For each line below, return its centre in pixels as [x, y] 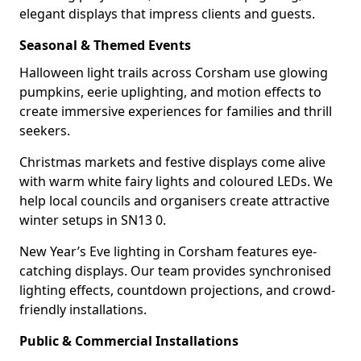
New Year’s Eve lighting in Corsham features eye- [168, 251]
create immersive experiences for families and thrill [176, 111]
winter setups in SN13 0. [93, 220]
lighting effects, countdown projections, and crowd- [177, 290]
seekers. [45, 131]
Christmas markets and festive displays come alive [172, 162]
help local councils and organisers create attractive [174, 201]
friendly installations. [83, 309]
